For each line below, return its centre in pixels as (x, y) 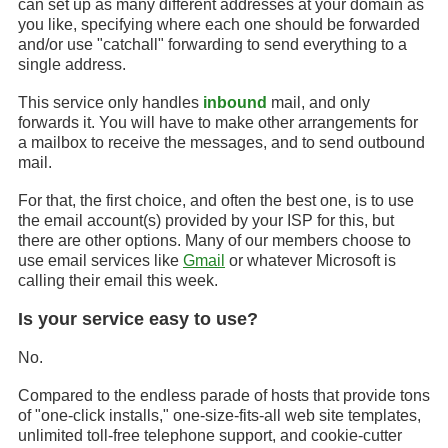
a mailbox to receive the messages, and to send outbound (221, 142)
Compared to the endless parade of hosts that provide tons (224, 395)
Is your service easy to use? (138, 319)
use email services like (100, 260)
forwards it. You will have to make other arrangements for (218, 122)
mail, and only (318, 102)
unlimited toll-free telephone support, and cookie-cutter (210, 435)
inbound (235, 102)
